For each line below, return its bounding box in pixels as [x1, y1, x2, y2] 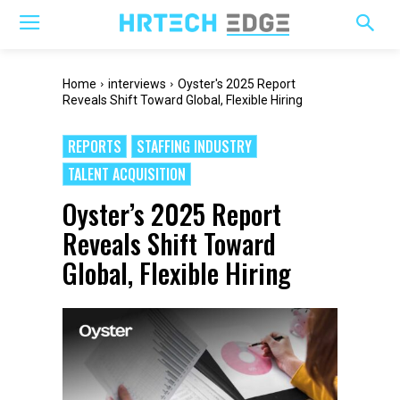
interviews [108, 77, 166, 91]
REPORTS [68, 136, 121, 157]
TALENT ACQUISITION [68, 163, 186, 185]
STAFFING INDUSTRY [137, 136, 252, 157]
